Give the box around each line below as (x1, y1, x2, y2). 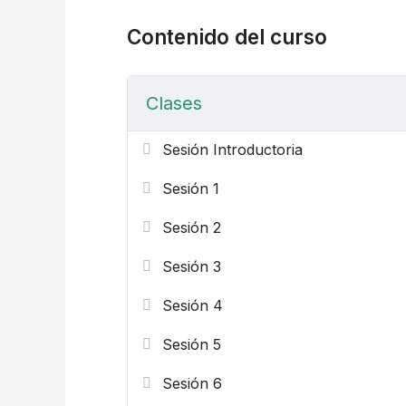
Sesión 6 (161, 374, 222, 392)
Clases (145, 92, 202, 114)
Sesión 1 (161, 179, 219, 198)
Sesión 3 (161, 257, 221, 275)
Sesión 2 (161, 218, 221, 237)
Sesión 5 (161, 335, 221, 353)
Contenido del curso (126, 24, 327, 49)
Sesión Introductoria (161, 140, 303, 159)
